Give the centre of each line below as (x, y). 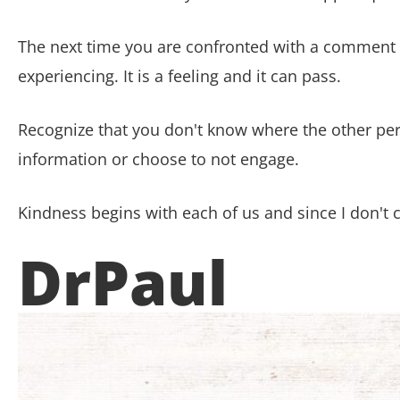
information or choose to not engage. (161, 158)
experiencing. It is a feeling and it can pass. (182, 75)
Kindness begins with (98, 212)
